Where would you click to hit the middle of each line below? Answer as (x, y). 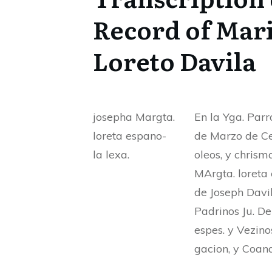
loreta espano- (130, 135)
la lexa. (111, 154)
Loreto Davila (175, 60)
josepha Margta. (134, 117)
